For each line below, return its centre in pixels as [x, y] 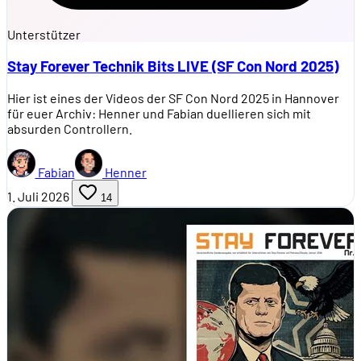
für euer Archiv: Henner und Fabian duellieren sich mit [159, 114]
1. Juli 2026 [38, 197]
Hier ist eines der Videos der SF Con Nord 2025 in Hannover [173, 98]
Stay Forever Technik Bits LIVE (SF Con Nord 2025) [173, 66]
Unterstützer [44, 34]
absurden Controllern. [70, 129]
